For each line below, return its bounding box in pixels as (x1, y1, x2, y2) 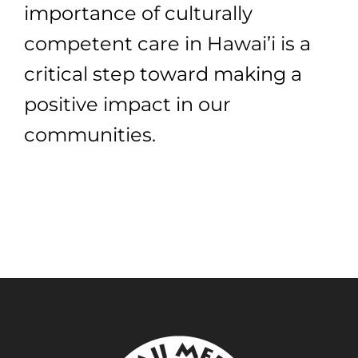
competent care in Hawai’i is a (24, 31, 311, 55)
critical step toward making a (24, 62, 302, 86)
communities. (24, 122, 156, 146)
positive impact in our (24, 92, 231, 116)
